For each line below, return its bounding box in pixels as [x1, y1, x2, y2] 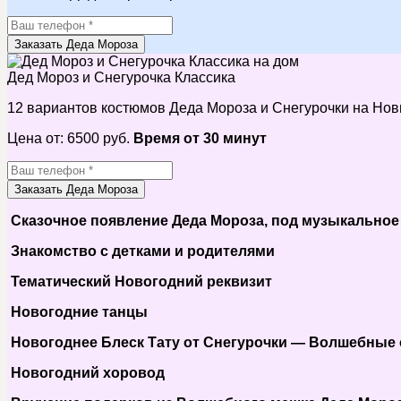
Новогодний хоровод [7, 364, 165, 380]
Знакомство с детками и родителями [7, 243, 275, 259]
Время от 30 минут [133, 130, 267, 146]
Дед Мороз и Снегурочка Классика [7, 69, 235, 85]
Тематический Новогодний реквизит [7, 273, 272, 289]
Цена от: [7, 130, 67, 146]
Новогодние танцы [7, 303, 148, 320]
